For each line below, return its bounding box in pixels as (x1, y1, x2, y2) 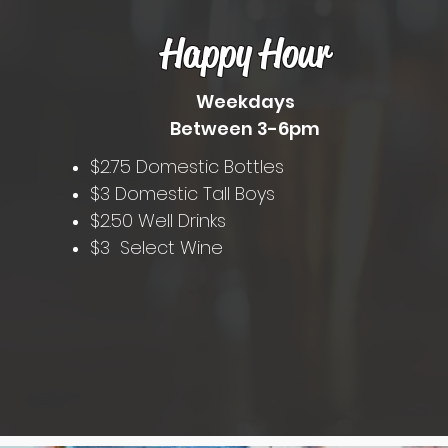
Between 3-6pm (170, 116, 320, 141)
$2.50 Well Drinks (90, 208, 226, 233)
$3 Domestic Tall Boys (90, 181, 275, 206)
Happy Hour (160, 28, 330, 79)
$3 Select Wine (90, 235, 223, 260)
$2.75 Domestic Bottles (90, 154, 284, 179)
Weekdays (195, 89, 295, 114)
